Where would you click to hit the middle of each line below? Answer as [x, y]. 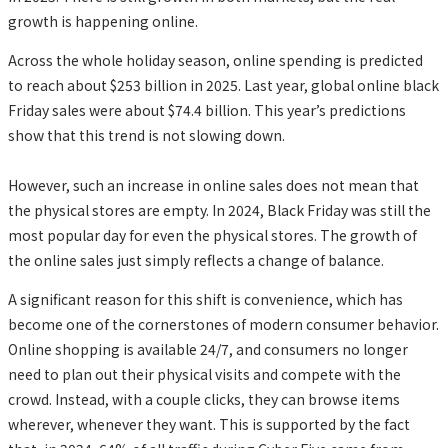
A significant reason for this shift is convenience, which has [205, 298]
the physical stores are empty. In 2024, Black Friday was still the [219, 209]
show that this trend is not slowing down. [146, 134]
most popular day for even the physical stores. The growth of [212, 234]
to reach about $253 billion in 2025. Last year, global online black [223, 84]
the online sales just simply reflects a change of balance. [197, 259]
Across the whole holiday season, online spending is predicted [215, 59]
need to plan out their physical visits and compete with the [204, 373]
